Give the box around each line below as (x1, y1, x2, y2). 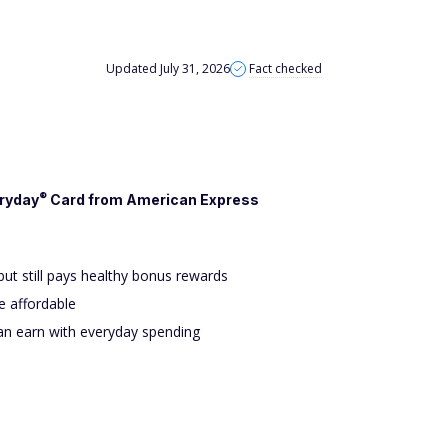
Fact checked (249, 60, 322, 78)
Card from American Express (46, 191, 259, 208)
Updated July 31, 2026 (106, 60, 230, 78)
